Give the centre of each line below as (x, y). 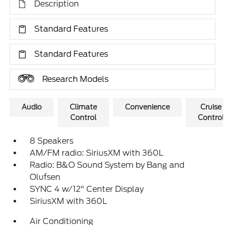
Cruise (211, 107)
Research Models (76, 79)
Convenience (148, 107)
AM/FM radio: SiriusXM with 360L (97, 153)
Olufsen (45, 177)
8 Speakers (52, 141)
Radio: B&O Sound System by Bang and (107, 165)
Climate (84, 107)
